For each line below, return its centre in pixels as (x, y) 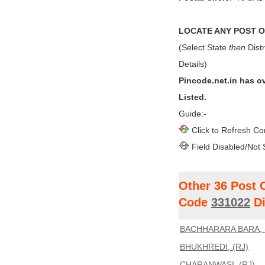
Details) (193, 64)
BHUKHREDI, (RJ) (214, 247)
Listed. (193, 97)
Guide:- (193, 114)
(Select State (204, 47)
